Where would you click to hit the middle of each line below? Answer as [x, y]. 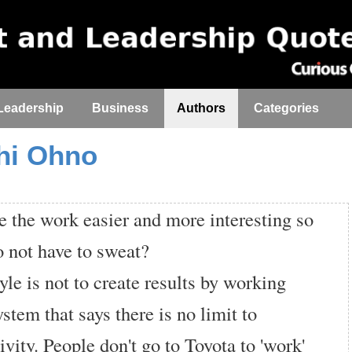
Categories [286, 108]
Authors [201, 108]
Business [120, 108]
